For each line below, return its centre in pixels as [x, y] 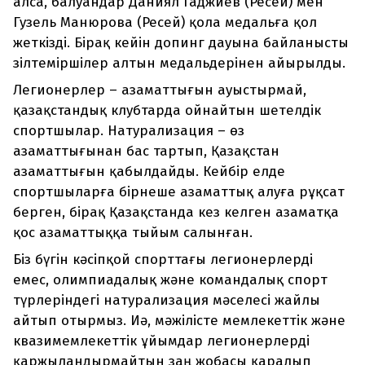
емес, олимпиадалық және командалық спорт [170, 280]
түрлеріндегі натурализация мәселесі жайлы [167, 301]
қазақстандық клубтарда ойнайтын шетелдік [167, 111]
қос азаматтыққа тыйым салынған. [133, 233]
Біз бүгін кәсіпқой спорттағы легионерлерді [163, 260]
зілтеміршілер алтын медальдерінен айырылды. [179, 64]
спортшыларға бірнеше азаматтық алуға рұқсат [179, 192]
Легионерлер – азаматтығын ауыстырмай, [160, 90]
